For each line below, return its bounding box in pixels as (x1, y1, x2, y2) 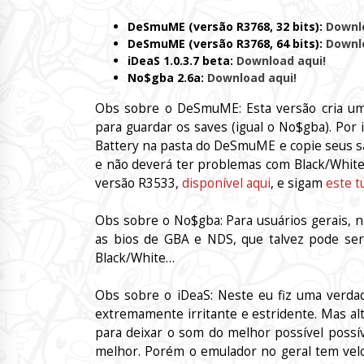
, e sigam (271, 174, 326, 192)
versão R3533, (95, 174, 182, 192)
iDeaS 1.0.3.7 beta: (128, 53, 236, 69)
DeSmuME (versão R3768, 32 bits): (128, 19, 326, 35)
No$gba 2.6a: (128, 70, 207, 86)
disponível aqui (182, 174, 271, 192)
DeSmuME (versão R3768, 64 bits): (128, 36, 326, 52)
